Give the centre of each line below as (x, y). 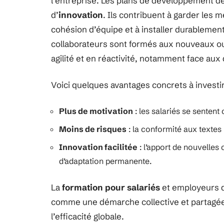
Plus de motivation (96, 111)
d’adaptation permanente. (105, 161)
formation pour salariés (111, 187)
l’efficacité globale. (87, 216)
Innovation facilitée (98, 147)
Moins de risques (93, 129)
